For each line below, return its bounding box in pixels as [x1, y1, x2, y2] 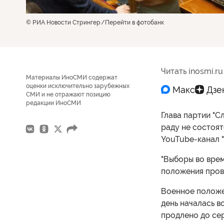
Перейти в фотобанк [105, 19, 164, 26]
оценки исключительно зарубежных [26, 82, 129, 89]
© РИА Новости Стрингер [26, 19, 100, 26]
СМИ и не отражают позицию [26, 91, 110, 98]
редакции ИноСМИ [26, 99, 81, 106]
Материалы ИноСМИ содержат [26, 74, 117, 81]
